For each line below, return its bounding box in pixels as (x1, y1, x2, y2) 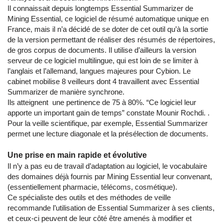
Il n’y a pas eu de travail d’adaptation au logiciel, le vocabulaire (7, 162, 207, 170)
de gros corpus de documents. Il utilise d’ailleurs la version (7, 46, 196, 54)
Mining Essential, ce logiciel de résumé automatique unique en (7, 14, 209, 23)
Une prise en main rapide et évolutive (7, 151, 147, 159)
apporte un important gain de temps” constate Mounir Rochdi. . (7, 109, 210, 117)
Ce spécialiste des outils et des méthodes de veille (7, 193, 171, 202)
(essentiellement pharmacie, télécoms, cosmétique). (7, 183, 177, 191)
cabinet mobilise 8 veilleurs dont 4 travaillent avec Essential (7, 77, 199, 86)
